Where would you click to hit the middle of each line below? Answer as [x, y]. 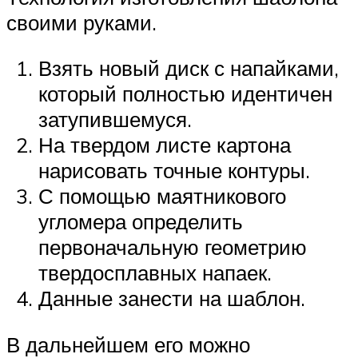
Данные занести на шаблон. [172, 298]
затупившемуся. [115, 119]
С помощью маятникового [162, 196]
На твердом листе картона [165, 145]
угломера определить [141, 222]
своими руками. [82, 22]
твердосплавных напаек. [155, 273]
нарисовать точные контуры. [174, 171]
